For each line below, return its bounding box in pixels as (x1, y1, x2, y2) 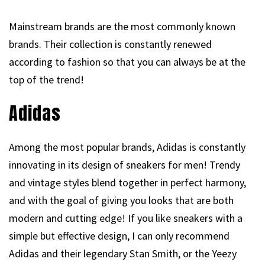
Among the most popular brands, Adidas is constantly (9, 140, 245, 154)
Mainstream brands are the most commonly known (9, 20, 235, 34)
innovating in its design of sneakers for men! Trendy (9, 158, 240, 172)
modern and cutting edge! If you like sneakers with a (9, 211, 243, 225)
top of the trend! (9, 73, 84, 87)
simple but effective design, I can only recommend (9, 229, 230, 243)
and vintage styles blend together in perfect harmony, (9, 176, 246, 190)
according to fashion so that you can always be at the (9, 55, 245, 69)
